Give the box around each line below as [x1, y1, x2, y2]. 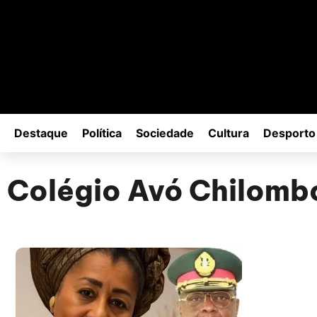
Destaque [14, 126, 68, 141]
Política [82, 126, 122, 141]
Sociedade [136, 126, 194, 141]
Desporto [263, 126, 316, 141]
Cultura [208, 126, 249, 141]
